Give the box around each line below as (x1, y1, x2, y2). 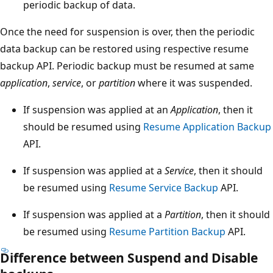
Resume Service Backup (109, 180, 218, 194)
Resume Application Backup (143, 119, 271, 133)
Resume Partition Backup (109, 224, 225, 238)
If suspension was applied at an (23, 102, 171, 116)
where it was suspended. (135, 76, 252, 90)
